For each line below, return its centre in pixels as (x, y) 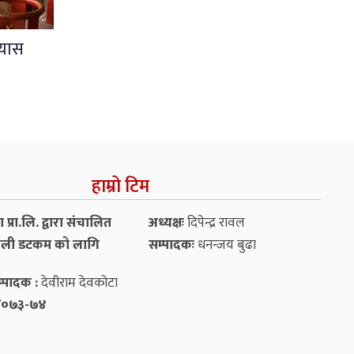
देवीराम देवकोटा (77, 282)
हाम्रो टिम (120, 186)
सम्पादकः (171, 245)
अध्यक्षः (166, 222)
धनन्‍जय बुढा (225, 245)
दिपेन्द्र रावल (214, 222)
